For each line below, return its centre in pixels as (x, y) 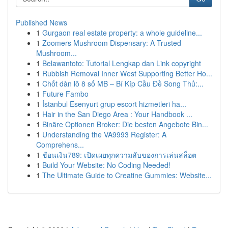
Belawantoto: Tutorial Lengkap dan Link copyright (122, 63)
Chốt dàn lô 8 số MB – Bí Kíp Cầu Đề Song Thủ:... (123, 83)
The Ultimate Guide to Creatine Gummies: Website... (127, 175)
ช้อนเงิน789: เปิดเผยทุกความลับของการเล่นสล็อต (119, 155)
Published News (41, 22)
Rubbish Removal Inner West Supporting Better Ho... (127, 73)
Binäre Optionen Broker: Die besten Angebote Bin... (125, 124)
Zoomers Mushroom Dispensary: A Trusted (112, 43)
